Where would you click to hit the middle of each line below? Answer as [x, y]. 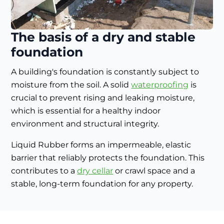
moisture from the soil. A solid [71, 85]
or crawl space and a [154, 171]
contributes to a [44, 171]
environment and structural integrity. [85, 124]
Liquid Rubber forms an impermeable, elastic [101, 145]
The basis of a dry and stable [103, 37]
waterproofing [160, 85]
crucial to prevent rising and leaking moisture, [103, 98]
